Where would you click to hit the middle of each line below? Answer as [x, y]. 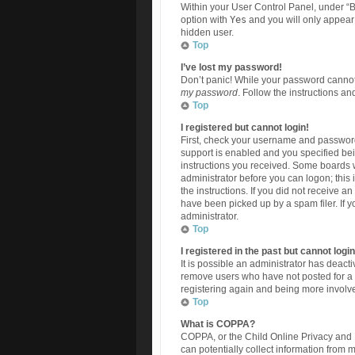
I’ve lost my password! [231, 67]
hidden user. [207, 32]
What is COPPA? [218, 324]
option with [205, 20]
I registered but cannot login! [245, 128]
